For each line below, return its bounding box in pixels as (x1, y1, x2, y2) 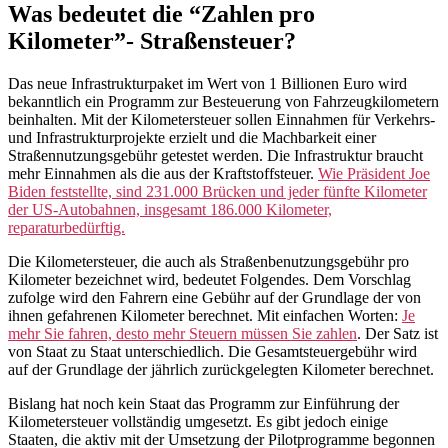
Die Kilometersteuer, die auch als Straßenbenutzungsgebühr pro (8, 253, 409, 271)
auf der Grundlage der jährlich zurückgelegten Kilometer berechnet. (8, 361, 434, 379)
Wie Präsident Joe (318, 165, 430, 183)
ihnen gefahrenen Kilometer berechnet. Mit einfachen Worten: (8, 307, 402, 325)
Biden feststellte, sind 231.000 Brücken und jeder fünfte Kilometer (8, 183, 427, 201)
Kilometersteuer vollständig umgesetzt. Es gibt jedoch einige (8, 413, 388, 431)
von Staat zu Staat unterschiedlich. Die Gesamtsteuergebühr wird (8, 343, 417, 361)
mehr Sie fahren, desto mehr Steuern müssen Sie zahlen (8, 325, 357, 343)
